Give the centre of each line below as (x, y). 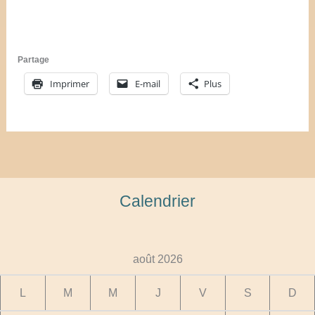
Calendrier (157, 201)
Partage (34, 60)
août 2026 (157, 258)
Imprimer (70, 84)
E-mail (148, 84)
